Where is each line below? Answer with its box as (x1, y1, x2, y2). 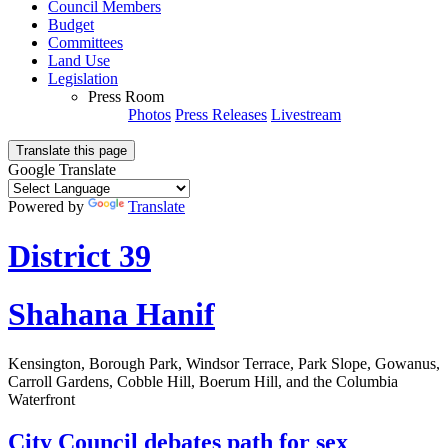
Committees (48, 34, 123, 52)
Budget (48, 16, 94, 34)
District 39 (8, 237, 151, 274)
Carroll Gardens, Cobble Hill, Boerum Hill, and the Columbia (8, 372, 398, 390)
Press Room (88, 88, 164, 106)
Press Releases (175, 106, 267, 124)
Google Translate (8, 161, 116, 179)
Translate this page (16, 143, 127, 159)
